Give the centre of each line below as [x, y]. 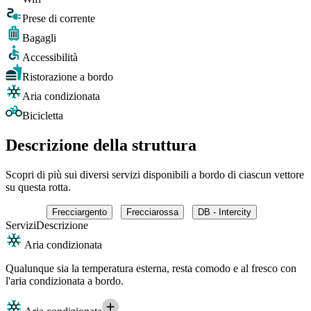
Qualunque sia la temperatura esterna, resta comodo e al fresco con [151, 268]
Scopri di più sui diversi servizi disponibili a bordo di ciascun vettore [155, 174]
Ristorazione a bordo [68, 76]
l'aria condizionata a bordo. [65, 280]
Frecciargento [79, 212]
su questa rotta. [38, 187]
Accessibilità [50, 57]
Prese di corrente [59, 18]
